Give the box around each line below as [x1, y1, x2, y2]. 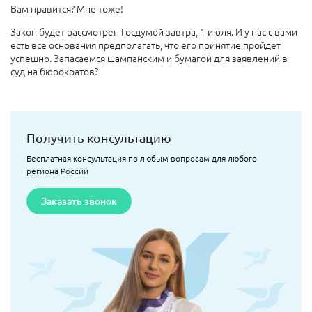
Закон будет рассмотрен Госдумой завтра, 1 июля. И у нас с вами [10, 24, 297, 38]
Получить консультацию [26, 130, 171, 145]
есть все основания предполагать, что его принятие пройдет [10, 37, 281, 52]
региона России [26, 164, 88, 176]
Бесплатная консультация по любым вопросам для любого [26, 152, 257, 164]
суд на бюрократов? [10, 63, 98, 78]
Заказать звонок [40, 194, 117, 208]
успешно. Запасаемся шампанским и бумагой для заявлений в [10, 50, 288, 65]
